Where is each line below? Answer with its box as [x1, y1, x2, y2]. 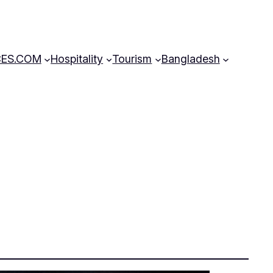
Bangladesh [161, 52, 220, 65]
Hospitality [51, 52, 104, 65]
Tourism [112, 52, 152, 65]
